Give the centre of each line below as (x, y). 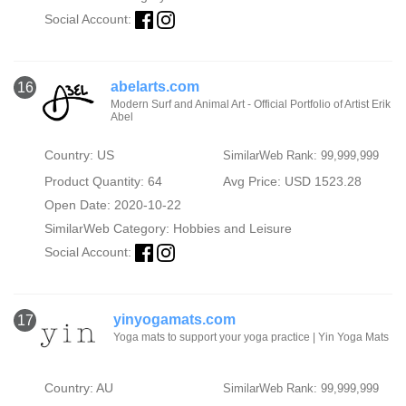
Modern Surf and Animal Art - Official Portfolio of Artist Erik (250, 104)
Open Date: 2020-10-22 (112, 205)
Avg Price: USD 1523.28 (292, 181)
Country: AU (78, 388)
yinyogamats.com (174, 320)
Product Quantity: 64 (103, 181)
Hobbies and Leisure (232, 228)
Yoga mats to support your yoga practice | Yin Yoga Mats (251, 338)
